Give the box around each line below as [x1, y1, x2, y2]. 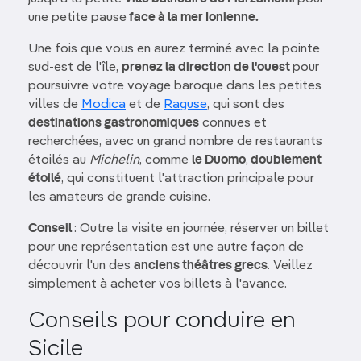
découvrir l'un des [28, 259, 134, 273]
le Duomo [192, 154, 246, 168]
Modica [81, 98, 126, 112]
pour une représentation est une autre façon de [28, 241, 304, 255]
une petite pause [28, 11, 127, 25]
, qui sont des [207, 98, 284, 112]
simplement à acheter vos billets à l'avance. [28, 278, 287, 292]
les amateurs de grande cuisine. [28, 191, 210, 205]
